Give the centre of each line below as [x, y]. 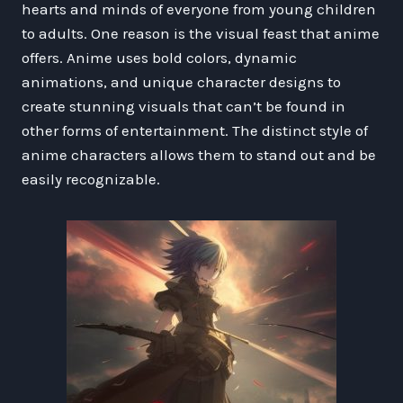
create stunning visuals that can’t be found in [184, 106]
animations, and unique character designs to [181, 81]
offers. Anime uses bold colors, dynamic [159, 57]
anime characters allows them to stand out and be [199, 154]
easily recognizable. [91, 179]
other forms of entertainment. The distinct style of [195, 130]
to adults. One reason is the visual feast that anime [201, 33]
